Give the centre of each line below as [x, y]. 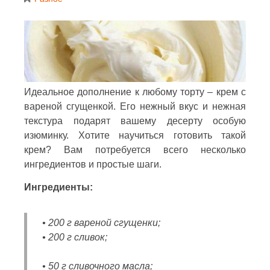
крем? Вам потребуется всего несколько [135, 149]
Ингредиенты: [58, 187]
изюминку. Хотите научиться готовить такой [135, 135]
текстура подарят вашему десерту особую [135, 121]
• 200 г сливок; [75, 237]
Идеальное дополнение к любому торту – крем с [135, 92]
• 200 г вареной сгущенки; [101, 222]
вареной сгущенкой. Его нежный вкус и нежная [135, 106]
